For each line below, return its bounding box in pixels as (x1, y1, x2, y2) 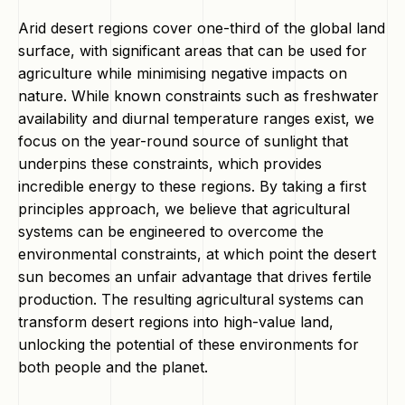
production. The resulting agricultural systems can (18, 290, 363, 308)
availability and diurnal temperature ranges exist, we (18, 109, 374, 127)
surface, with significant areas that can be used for (18, 42, 367, 60)
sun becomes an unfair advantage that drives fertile (18, 268, 372, 286)
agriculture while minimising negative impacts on (18, 64, 347, 82)
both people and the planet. (18, 358, 208, 376)
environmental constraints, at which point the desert (18, 245, 376, 263)
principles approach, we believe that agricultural (18, 200, 350, 218)
